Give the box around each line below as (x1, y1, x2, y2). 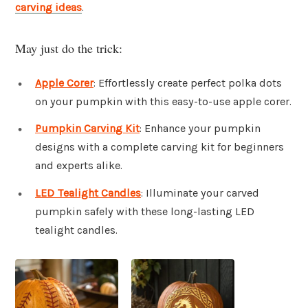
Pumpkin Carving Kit (35, 122, 140, 135)
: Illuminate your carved (141, 186, 259, 200)
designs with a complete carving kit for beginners (35, 140, 284, 154)
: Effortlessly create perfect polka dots (93, 76, 282, 89)
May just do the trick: (15, 39, 122, 56)
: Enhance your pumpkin (140, 122, 261, 135)
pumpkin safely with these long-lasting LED (35, 205, 254, 219)
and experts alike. (35, 159, 122, 173)
